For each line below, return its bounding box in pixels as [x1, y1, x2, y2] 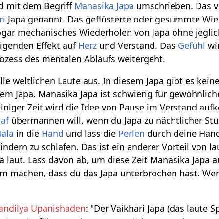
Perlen [118, 128, 145, 140]
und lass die [64, 128, 119, 140]
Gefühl [178, 40, 206, 52]
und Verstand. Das [97, 40, 178, 52]
